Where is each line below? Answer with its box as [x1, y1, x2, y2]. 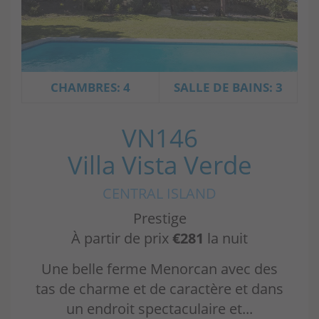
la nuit [204, 228, 248, 248]
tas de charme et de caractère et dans [36, 278, 283, 298]
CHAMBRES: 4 [51, 78, 130, 95]
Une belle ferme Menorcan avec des [41, 258, 278, 278]
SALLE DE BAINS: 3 [174, 78, 283, 95]
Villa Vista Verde [67, 147, 252, 182]
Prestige [132, 208, 187, 228]
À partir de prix [71, 228, 172, 248]
